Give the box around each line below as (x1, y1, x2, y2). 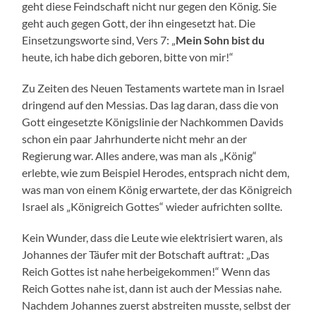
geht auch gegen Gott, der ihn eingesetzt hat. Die (22, 16, 256, 30)
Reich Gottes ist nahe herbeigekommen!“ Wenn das (22, 265, 271, 279)
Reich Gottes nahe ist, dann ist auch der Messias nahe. (22, 281, 282, 296)
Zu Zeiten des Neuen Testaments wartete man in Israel (22, 81, 285, 95)
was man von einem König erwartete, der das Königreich (22, 183, 293, 197)
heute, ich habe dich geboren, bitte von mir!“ (22, 50, 234, 64)
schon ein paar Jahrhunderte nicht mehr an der (22, 132, 248, 146)
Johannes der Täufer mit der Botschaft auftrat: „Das (22, 248, 270, 262)
